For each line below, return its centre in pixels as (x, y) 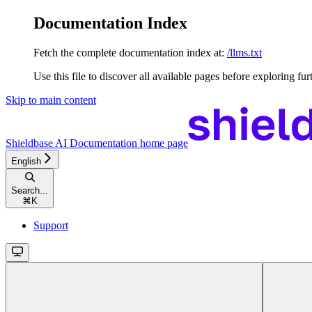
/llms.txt (244, 52)
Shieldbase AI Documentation (71, 143)
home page (163, 143)
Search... (30, 190)
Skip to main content (51, 100)
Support (51, 225)
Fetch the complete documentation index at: (129, 52)
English (26, 161)
